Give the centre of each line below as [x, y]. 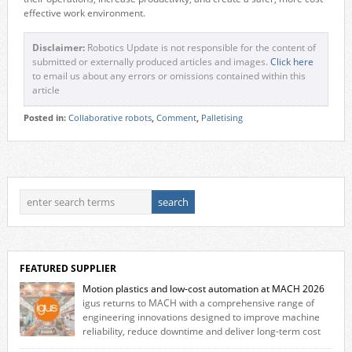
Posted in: [46, 117]
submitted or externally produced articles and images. [151, 61]
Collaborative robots [110, 117]
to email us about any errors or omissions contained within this [169, 75]
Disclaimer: [58, 47]
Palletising [222, 117]
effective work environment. [84, 13]
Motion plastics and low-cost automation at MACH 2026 [203, 288]
